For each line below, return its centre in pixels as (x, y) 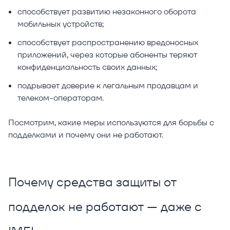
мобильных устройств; (62, 24)
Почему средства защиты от (92, 182)
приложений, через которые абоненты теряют (107, 55)
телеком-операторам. (62, 98)
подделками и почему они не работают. (87, 135)
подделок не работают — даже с (105, 207)
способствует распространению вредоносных (108, 43)
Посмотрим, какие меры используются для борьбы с (111, 123)
